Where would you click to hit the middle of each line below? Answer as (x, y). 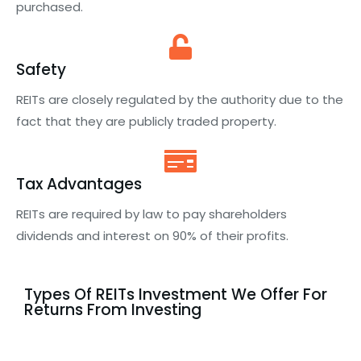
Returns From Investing (113, 310)
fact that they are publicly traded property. (146, 121)
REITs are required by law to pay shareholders (151, 214)
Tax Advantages (79, 184)
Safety (41, 70)
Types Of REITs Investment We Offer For (176, 295)
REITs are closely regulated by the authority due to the (180, 100)
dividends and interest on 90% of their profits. (152, 236)
